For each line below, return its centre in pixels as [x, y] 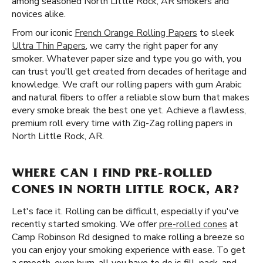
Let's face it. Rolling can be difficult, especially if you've [125, 211]
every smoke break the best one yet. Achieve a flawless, [129, 110]
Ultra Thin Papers [49, 46]
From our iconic [43, 33]
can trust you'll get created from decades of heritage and [129, 72]
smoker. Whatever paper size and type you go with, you [127, 59]
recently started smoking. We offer [85, 224]
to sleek [216, 33]
